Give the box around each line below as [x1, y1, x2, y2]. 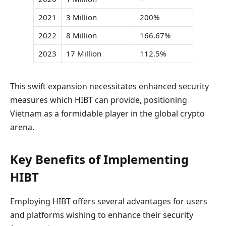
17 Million [66, 48, 101, 59]
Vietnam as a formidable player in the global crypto [10, 107, 205, 119]
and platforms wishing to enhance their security [10, 209, 193, 221]
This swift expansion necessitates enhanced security [10, 80, 209, 92]
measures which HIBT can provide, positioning [10, 94, 187, 105]
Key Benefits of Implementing [10, 151, 189, 168]
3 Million [66, 12, 97, 22]
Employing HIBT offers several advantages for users [10, 196, 207, 207]
